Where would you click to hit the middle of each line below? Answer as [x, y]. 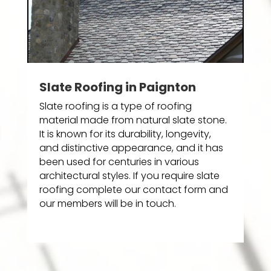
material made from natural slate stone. [133, 120]
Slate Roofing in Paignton [117, 87]
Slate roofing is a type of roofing [115, 106]
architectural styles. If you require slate [129, 176]
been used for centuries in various [119, 162]
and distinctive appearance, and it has [131, 148]
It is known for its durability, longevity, [125, 134]
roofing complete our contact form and [133, 190]
